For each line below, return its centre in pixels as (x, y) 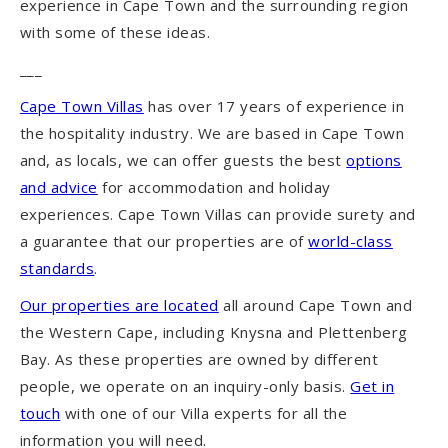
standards (57, 267)
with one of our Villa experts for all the (204, 412)
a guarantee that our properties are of (164, 240)
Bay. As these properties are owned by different (199, 358)
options (374, 159)
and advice (58, 186)
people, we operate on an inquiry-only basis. (185, 385)
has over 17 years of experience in (274, 105)
